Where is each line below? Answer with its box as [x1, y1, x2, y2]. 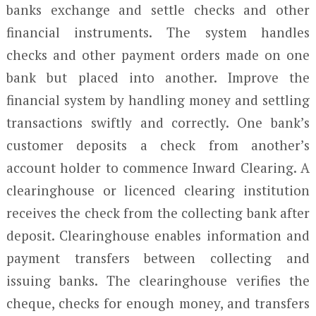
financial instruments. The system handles [6, 23, 310, 41]
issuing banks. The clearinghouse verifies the [6, 272, 310, 289]
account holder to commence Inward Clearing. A [6, 159, 310, 176]
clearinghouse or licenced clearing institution [6, 181, 310, 199]
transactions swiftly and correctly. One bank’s [6, 114, 310, 131]
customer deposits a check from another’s [6, 136, 310, 154]
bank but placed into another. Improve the [6, 68, 310, 86]
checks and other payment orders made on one [6, 46, 310, 63]
